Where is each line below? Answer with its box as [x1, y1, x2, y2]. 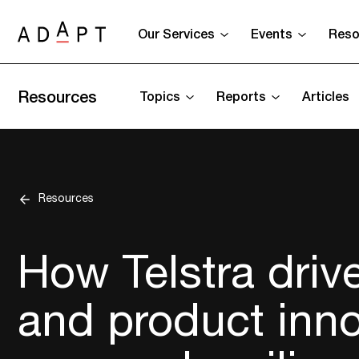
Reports [216, 86, 266, 106]
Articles [302, 86, 349, 106]
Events [251, 23, 292, 43]
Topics [139, 86, 180, 106]
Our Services [138, 23, 215, 43]
